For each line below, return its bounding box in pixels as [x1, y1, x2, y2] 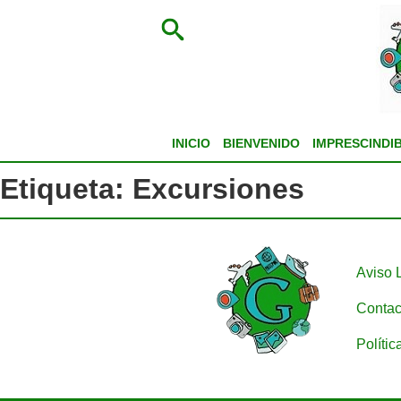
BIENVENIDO [222, 136, 300, 150]
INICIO [171, 136, 210, 150]
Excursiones [132, 173, 304, 206]
